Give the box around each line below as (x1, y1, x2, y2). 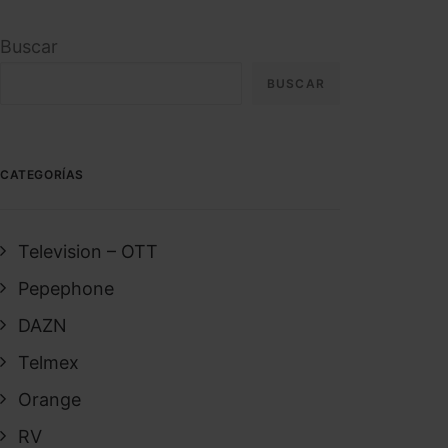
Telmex (18, 352, 79, 373)
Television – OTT (18, 241, 158, 262)
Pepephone (18, 278, 114, 299)
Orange (18, 389, 81, 410)
